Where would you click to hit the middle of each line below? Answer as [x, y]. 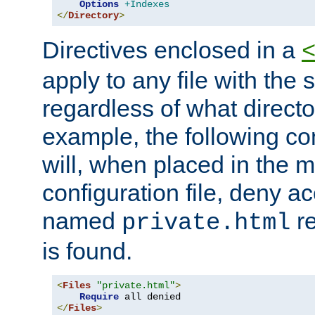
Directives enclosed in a [172, 50]
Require [99, 297]
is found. [87, 251]
